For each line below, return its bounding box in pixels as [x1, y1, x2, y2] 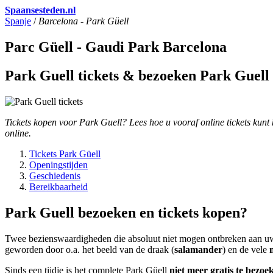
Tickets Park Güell [29, 148, 101, 159]
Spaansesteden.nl [5, 5, 76, 15]
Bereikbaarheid [29, 181, 88, 192]
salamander [174, 244, 222, 255]
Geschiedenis [29, 170, 80, 181]
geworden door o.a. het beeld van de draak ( [5, 244, 174, 255]
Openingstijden [29, 159, 88, 170]
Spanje [5, 16, 31, 26]
